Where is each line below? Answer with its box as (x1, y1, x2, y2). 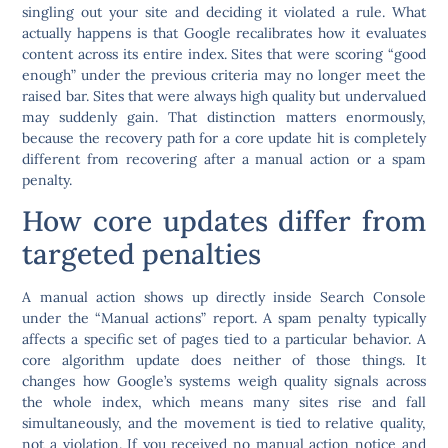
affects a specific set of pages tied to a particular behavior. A (22, 330, 426, 348)
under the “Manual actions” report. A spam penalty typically (22, 309, 426, 327)
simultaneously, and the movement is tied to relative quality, (22, 414, 426, 432)
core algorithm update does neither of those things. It (22, 351, 426, 369)
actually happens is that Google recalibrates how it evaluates (22, 23, 426, 42)
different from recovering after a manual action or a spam (22, 149, 426, 168)
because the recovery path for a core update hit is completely (22, 128, 426, 147)
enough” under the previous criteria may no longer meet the (22, 65, 426, 84)
